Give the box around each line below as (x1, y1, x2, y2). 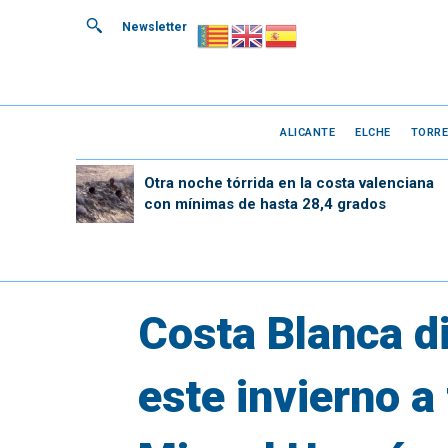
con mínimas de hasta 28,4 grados (143, 194, 386, 213)
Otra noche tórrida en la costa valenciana (143, 173, 434, 192)
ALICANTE (280, 125, 336, 139)
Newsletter (122, 20, 187, 34)
